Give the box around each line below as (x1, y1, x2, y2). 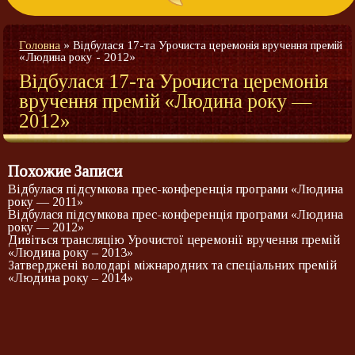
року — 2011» (8, 195, 83, 209)
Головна (19, 39, 61, 52)
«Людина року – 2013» (8, 246, 133, 260)
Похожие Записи (8, 162, 122, 181)
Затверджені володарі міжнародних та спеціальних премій (8, 258, 337, 273)
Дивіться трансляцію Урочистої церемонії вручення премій (8, 233, 340, 247)
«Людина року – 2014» (8, 271, 133, 285)
